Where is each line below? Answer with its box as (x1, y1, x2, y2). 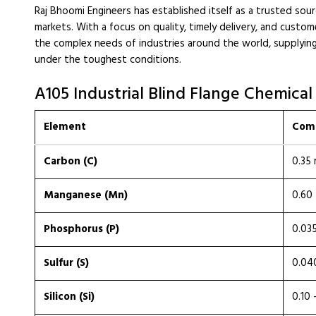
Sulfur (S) (44, 255, 89, 272)
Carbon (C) (44, 153, 97, 170)
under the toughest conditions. (35, 51, 181, 68)
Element (44, 119, 86, 135)
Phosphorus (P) (44, 221, 119, 238)
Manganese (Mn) (44, 187, 128, 204)
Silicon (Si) (44, 288, 95, 305)
